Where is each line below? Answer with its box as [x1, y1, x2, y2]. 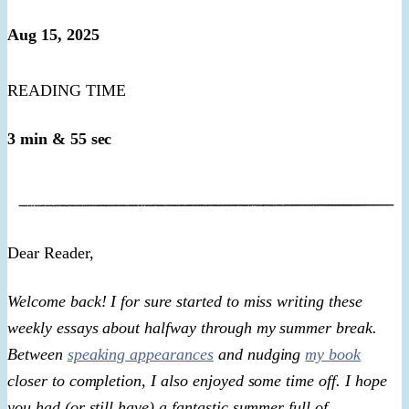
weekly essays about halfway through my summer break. [7, 318, 377, 337]
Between [7, 344, 68, 363]
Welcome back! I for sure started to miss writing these [7, 291, 362, 310]
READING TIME [7, 80, 126, 100]
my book [305, 344, 362, 363]
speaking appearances [67, 344, 214, 363]
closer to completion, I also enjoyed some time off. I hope [7, 371, 387, 390]
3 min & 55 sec [7, 129, 112, 148]
